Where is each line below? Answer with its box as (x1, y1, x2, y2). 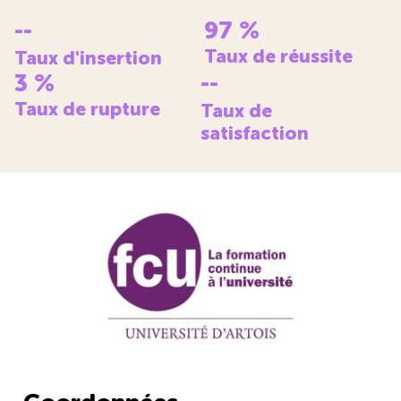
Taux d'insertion (14, 47, 162, 70)
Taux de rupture (14, 98, 160, 121)
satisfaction (200, 122, 309, 145)
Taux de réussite (204, 45, 354, 68)
